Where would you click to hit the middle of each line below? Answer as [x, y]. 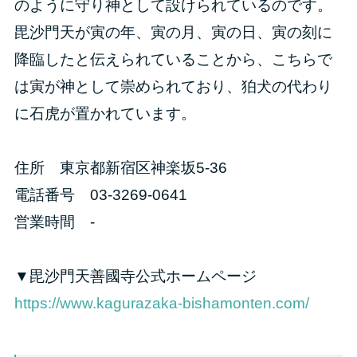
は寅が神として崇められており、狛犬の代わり [173, 86]
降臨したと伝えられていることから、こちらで [173, 59]
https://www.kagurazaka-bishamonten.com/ [161, 303]
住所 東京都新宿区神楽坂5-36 [120, 167]
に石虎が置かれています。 [105, 113]
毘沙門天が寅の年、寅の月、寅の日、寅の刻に [173, 32]
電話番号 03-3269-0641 [100, 194]
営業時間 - [54, 222]
